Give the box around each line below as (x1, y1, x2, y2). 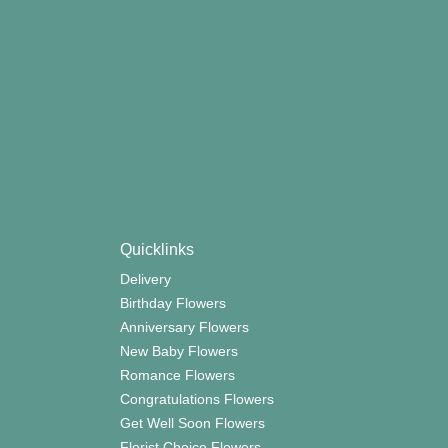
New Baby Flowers (119, 343, 238, 359)
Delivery (119, 271, 171, 287)
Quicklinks (119, 241, 194, 258)
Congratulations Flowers (119, 391, 274, 407)
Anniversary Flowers (119, 319, 249, 335)
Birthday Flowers (119, 295, 226, 311)
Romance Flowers (119, 367, 235, 383)
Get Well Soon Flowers (119, 415, 265, 431)
